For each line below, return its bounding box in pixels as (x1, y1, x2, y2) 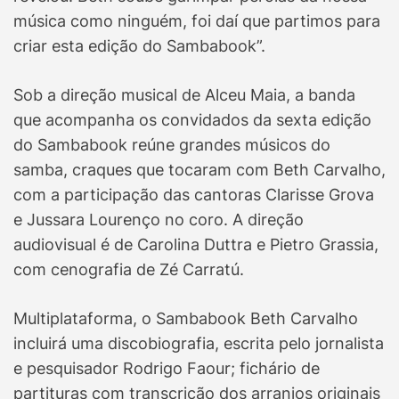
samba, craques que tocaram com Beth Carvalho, (13, 160, 386, 180)
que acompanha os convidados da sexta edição (13, 110, 371, 130)
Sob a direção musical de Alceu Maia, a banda (13, 85, 355, 105)
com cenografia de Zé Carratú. (13, 260, 244, 280)
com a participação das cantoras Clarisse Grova (13, 185, 374, 205)
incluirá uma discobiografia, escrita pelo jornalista (13, 334, 384, 354)
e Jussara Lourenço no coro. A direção (13, 210, 304, 230)
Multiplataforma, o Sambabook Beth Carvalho (13, 309, 358, 329)
